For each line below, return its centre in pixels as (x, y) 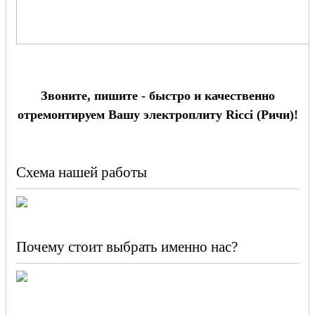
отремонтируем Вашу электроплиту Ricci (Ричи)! (157, 114)
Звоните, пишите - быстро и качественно (157, 95)
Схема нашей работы (82, 172)
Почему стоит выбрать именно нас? (127, 246)
